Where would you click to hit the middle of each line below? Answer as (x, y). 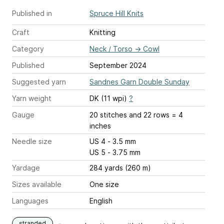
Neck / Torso (111, 49)
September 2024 (118, 65)
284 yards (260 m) (120, 168)
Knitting (102, 32)
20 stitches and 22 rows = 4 (136, 115)
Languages (30, 201)
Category (28, 49)
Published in (32, 13)
